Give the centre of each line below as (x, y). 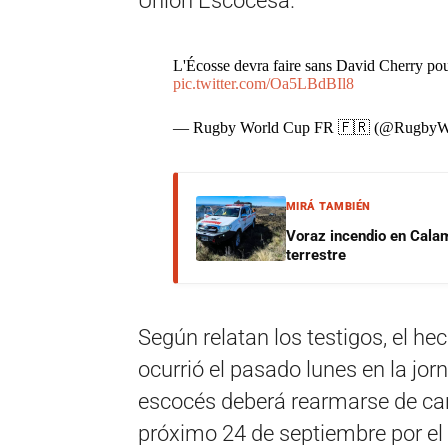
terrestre (315, 255)
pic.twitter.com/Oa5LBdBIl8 (263, 83)
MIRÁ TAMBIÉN (328, 206)
